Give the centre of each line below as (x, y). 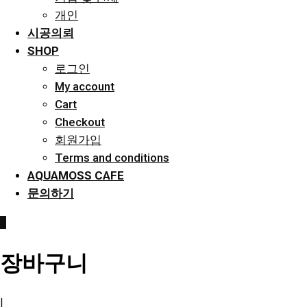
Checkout (80, 122)
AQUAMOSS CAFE (76, 175)
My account (85, 86)
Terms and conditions (112, 158)
